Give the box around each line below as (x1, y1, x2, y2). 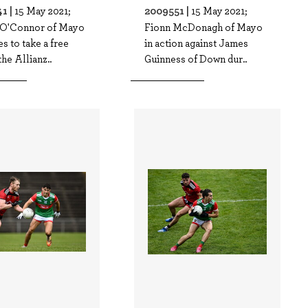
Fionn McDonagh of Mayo (144, 20, 263, 34)
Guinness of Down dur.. (144, 52, 247, 65)
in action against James (144, 36, 249, 49)
